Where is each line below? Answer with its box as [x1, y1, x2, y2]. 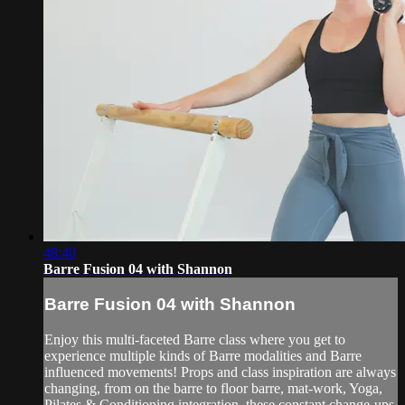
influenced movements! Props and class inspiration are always [44, 364, 396, 381]
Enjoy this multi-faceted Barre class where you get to [44, 332, 345, 348]
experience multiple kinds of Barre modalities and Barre [44, 348, 362, 364]
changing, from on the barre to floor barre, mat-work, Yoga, [44, 381, 382, 397]
